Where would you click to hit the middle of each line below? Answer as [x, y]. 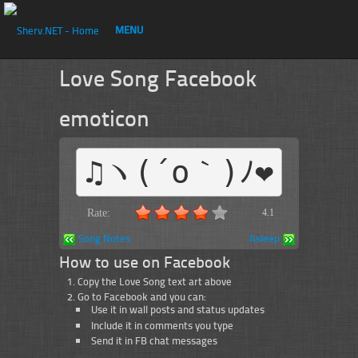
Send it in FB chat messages [154, 341]
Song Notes [104, 238]
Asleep [265, 238]
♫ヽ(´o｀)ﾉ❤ [179, 172]
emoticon [104, 117]
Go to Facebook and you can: [142, 296]
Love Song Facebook [158, 78]
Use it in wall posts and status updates [177, 310]
